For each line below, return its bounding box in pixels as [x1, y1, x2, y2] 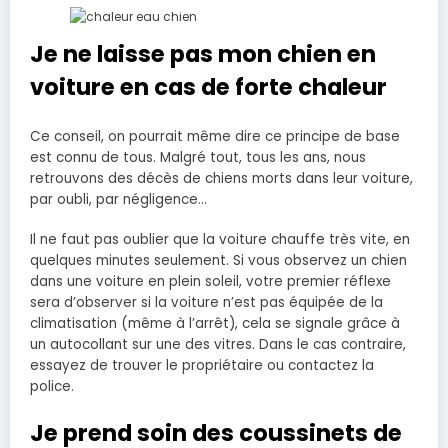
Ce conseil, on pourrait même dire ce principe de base [30, 127, 400, 147]
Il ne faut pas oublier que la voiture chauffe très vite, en [30, 230, 410, 250]
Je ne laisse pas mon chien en [30, 37, 376, 70]
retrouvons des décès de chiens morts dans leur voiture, [30, 169, 413, 189]
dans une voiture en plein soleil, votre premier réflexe [30, 272, 391, 292]
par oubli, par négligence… [30, 190, 207, 210]
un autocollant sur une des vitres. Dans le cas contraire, [30, 335, 406, 355]
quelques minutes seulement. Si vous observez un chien [30, 251, 407, 271]
